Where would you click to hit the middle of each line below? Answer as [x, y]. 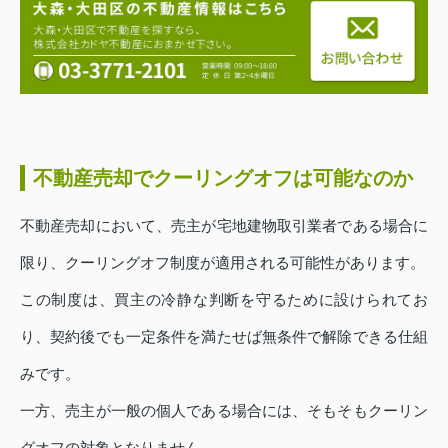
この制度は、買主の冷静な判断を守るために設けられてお [224, 300]
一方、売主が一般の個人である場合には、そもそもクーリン [224, 411]
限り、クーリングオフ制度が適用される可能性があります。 [222, 263]
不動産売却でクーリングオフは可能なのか [223, 178]
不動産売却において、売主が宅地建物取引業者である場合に [224, 226]
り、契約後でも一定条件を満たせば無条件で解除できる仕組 [224, 337]
